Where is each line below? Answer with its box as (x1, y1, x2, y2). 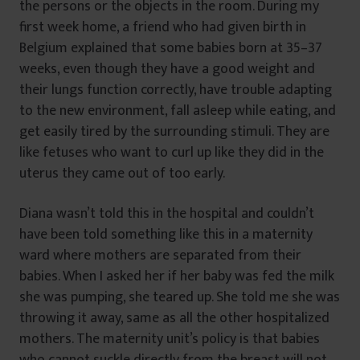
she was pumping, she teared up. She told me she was (19, 284, 340, 309)
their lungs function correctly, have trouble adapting (19, 77, 332, 102)
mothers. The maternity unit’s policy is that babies (19, 326, 320, 351)
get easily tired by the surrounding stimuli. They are (19, 119, 329, 144)
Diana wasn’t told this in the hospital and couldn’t (19, 201, 314, 226)
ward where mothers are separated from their (19, 243, 301, 268)
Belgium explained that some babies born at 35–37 (19, 35, 322, 60)
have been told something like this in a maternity (19, 222, 313, 247)
